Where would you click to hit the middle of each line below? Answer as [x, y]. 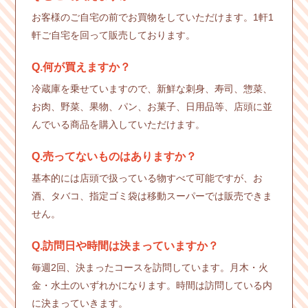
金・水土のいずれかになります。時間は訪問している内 [152, 285]
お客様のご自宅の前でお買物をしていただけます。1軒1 [152, 17]
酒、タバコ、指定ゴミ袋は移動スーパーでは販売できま [152, 196]
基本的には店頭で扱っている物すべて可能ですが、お [147, 178]
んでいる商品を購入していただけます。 [118, 124]
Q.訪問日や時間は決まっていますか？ [125, 245]
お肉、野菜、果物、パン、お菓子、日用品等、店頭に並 [152, 106]
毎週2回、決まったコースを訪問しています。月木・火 [150, 267]
